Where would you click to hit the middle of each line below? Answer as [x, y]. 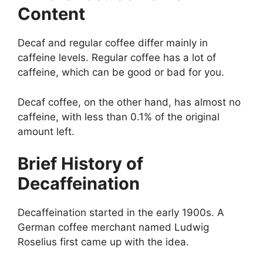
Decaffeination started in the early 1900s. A [121, 213]
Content [51, 14]
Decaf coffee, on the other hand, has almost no [129, 102]
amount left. [46, 131]
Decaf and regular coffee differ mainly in [113, 43]
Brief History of [80, 164]
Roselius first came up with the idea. [103, 242]
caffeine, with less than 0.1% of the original [119, 117]
